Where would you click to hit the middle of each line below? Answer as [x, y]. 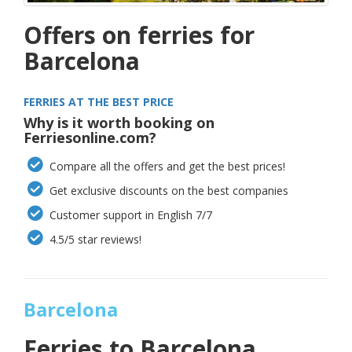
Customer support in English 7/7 [130, 215]
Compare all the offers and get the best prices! [166, 167]
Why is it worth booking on [119, 123]
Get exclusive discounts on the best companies [168, 191]
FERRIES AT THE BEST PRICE [99, 102]
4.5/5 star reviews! [94, 240]
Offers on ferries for [139, 35]
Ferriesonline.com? [90, 138]
